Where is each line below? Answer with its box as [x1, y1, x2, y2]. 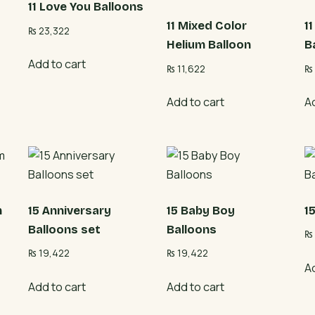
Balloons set [28, 223, 101, 237]
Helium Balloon [166, 38, 251, 52]
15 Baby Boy [166, 204, 235, 218]
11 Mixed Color [166, 19, 247, 33]
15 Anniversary [28, 204, 112, 218]
